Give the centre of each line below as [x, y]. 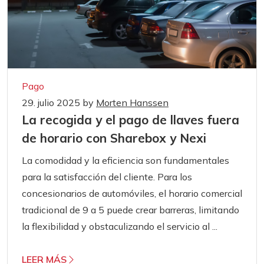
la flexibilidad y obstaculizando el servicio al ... [120, 226]
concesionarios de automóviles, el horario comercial [132, 193]
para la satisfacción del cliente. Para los [107, 176]
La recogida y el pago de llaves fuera [131, 119]
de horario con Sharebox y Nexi [114, 138]
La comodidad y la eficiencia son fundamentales [126, 160]
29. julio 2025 [52, 102]
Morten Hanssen [132, 102]
